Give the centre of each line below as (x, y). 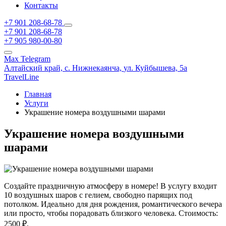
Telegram (36, 59)
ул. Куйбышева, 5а (155, 68)
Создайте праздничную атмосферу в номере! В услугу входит (110, 186)
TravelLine (21, 77)
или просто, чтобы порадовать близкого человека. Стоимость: (111, 213)
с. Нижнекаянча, (93, 68)
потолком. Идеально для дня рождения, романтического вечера (113, 204)
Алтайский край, (34, 68)
